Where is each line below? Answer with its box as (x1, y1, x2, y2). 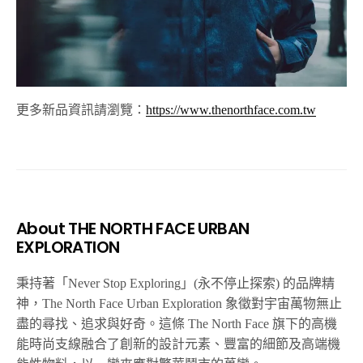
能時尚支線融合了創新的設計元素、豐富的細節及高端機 (16, 336, 340, 351)
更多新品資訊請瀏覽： (16, 102, 146, 117)
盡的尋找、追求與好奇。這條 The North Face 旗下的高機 (16, 316, 338, 331)
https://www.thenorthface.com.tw (146, 102, 316, 117)
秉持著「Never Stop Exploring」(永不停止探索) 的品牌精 (16, 275, 335, 290)
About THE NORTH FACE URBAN (16, 216, 250, 240)
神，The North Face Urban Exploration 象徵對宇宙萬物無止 (16, 296, 343, 310)
